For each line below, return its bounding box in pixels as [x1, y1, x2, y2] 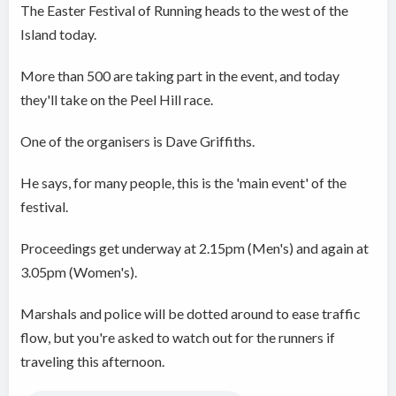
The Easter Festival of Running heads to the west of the [20, 2, 349, 19]
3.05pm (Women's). [20, 263, 138, 281]
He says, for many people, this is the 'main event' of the [20, 174, 347, 192]
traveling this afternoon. [20, 353, 165, 370]
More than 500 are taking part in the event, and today [20, 67, 340, 85]
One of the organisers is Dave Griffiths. [20, 133, 255, 150]
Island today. [20, 26, 97, 43]
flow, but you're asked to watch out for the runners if [20, 329, 336, 346]
